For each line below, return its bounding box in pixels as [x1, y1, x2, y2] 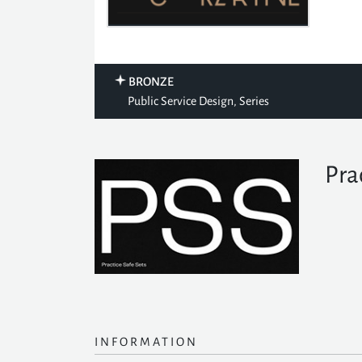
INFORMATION [95, 335, 198, 349]
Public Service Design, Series [128, 95, 269, 107]
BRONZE [128, 75, 174, 88]
